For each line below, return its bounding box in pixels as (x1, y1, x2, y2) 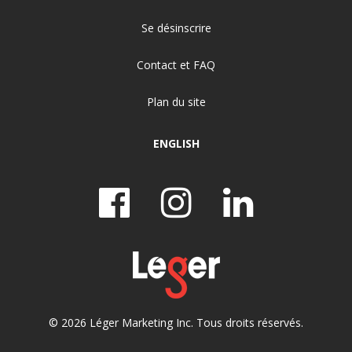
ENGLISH (152, 136, 200, 151)
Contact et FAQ (137, 57, 215, 72)
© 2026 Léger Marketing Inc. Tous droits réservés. (49, 315, 303, 330)
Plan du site (146, 94, 206, 109)
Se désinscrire (141, 20, 211, 35)
